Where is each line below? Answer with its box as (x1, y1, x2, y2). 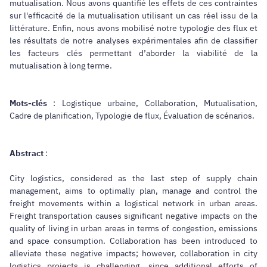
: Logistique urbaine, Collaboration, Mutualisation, (47, 97, 257, 108)
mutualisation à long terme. (10, 60, 112, 71)
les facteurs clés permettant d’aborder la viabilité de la (10, 47, 257, 58)
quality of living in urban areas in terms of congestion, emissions (10, 222, 257, 234)
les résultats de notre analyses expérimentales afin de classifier (10, 35, 257, 46)
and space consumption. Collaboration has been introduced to (10, 235, 257, 246)
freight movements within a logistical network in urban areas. (10, 197, 257, 209)
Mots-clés (10, 97, 47, 108)
